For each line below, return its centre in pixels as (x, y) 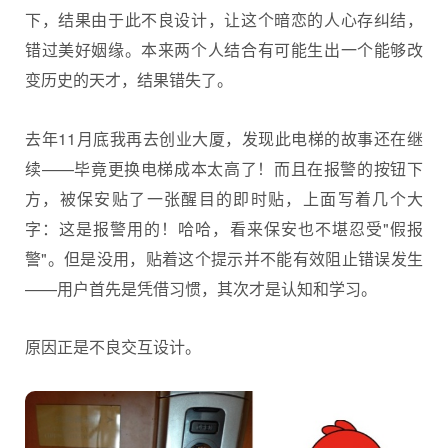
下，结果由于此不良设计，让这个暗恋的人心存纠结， (224, 20)
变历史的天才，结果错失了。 (129, 80)
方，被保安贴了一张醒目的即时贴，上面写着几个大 (224, 198)
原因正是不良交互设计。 (113, 347)
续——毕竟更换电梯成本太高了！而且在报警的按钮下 (224, 168)
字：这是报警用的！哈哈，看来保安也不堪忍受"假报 (224, 228)
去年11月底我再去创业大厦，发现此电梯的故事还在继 (224, 138)
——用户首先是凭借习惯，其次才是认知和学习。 (201, 288)
